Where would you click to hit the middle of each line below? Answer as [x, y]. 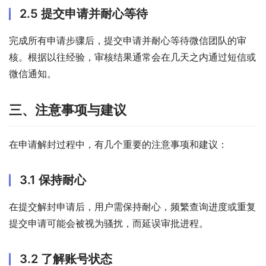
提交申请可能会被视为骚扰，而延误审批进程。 [109, 224]
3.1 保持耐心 [53, 180]
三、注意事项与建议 [68, 110]
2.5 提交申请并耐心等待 [84, 14]
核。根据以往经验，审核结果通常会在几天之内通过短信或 [132, 57]
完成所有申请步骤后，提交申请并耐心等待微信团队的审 [128, 41]
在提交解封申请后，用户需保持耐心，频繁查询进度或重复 [132, 207]
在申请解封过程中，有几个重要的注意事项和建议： [118, 145]
